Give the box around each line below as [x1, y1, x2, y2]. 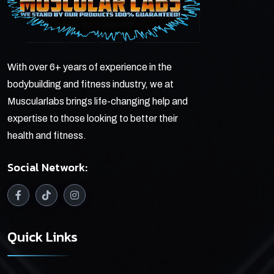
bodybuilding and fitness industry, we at [7, 79, 174, 90]
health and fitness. [7, 130, 86, 141]
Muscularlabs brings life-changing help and [7, 96, 188, 107]
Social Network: [7, 159, 87, 176]
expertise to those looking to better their [7, 113, 178, 124]
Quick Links [7, 226, 78, 247]
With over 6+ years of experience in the [7, 62, 172, 73]
